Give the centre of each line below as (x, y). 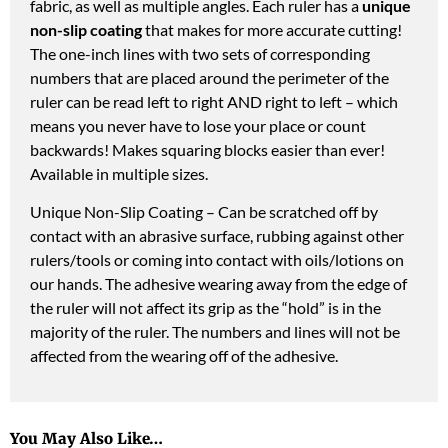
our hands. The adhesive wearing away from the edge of (218, 284)
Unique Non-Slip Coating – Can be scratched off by (204, 212)
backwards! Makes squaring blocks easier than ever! (207, 149)
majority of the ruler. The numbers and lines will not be (215, 332)
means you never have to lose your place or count (198, 125)
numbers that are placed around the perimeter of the (209, 77)
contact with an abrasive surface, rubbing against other (217, 236)
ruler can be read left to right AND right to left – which (214, 101)
